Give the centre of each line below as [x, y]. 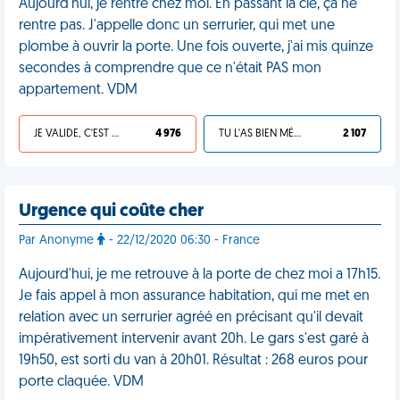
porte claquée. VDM [81, 382]
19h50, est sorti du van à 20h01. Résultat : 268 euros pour [193, 361]
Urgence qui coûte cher [111, 212]
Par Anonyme [58, 241]
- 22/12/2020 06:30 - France [183, 241]
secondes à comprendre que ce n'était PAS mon [170, 69]
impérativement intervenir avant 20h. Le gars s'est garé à [194, 339]
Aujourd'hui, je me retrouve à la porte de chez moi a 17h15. [200, 275]
